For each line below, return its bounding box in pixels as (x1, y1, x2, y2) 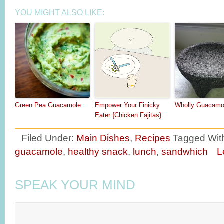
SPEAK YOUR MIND (15, 177, 135, 192)
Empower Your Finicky (95, 101, 160, 109)
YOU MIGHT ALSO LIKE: (15, 8, 104, 17)
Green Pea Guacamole (15, 101, 81, 109)
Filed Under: (21, 132, 76, 143)
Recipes (135, 132, 170, 143)
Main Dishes (76, 132, 130, 143)
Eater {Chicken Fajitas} (95, 111, 161, 119)
